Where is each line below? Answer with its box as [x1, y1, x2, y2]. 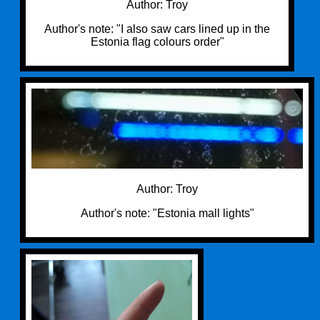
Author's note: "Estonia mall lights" [80, 206, 254, 219]
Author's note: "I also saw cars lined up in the [44, 23, 270, 36]
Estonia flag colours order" [90, 36, 224, 49]
